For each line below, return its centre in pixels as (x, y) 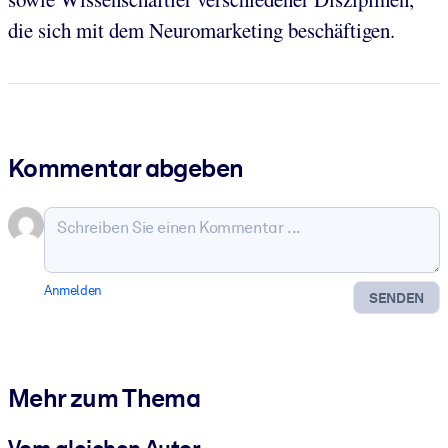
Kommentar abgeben (126, 167)
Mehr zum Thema (104, 398)
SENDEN (396, 297)
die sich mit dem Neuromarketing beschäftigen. (201, 30)
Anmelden (73, 290)
